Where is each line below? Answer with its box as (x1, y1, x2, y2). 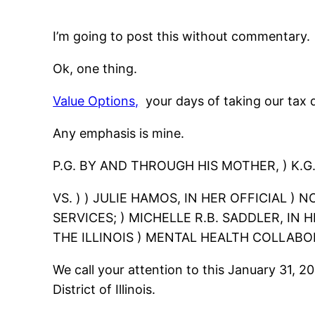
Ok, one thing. (53, 61, 138, 77)
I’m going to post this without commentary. (53, 29, 311, 44)
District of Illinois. (53, 282, 156, 297)
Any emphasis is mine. (53, 126, 185, 141)
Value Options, (53, 94, 139, 109)
